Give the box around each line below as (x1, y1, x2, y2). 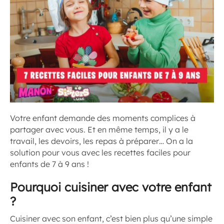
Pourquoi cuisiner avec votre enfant (10, 179, 211, 194)
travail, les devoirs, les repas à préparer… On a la (10, 135, 193, 146)
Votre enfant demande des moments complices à (10, 112, 195, 123)
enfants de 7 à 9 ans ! (10, 158, 89, 169)
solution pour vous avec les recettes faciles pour (10, 147, 190, 157)
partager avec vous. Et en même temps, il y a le (10, 124, 188, 134)
